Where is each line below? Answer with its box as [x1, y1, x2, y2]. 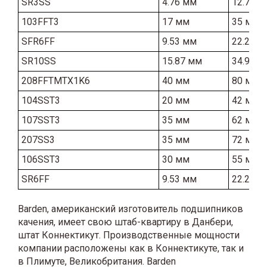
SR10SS [21, 55, 56, 67]
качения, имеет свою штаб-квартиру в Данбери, [18, 216, 233, 228]
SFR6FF [21, 35, 55, 47]
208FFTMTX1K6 [21, 74, 90, 86]
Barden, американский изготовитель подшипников [18, 203, 243, 215]
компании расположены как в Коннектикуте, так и [18, 242, 244, 254]
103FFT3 [21, 15, 59, 27]
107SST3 [21, 114, 60, 126]
